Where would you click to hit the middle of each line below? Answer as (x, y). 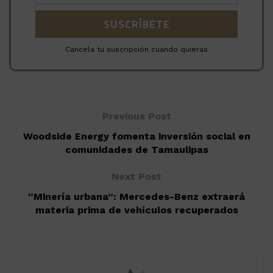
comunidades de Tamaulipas (136, 150)
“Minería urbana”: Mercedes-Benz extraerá (136, 197)
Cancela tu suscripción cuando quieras (136, 50)
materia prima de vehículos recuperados (136, 210)
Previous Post (136, 116)
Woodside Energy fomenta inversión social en (136, 136)
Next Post (136, 177)
